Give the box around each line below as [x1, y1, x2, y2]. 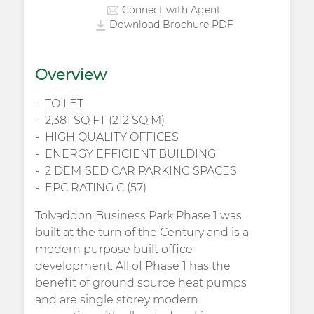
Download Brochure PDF [109, 18, 234, 32]
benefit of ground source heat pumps [34, 276, 247, 290]
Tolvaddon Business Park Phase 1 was [34, 209, 242, 223]
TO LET [44, 97, 83, 111]
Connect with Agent [122, 4, 221, 17]
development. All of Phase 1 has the [34, 259, 231, 273]
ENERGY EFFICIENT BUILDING [44, 147, 216, 161]
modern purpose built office [34, 243, 193, 257]
